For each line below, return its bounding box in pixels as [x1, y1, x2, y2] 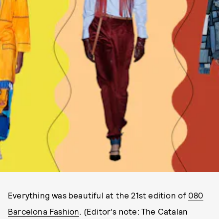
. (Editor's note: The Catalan [79, 206, 188, 216]
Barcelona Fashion [8, 206, 80, 216]
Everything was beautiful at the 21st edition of [8, 190, 188, 200]
